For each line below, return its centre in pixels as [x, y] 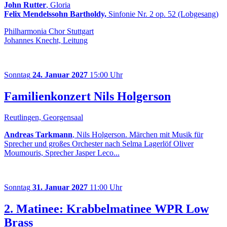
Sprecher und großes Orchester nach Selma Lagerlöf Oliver [99, 144]
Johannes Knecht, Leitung [46, 40]
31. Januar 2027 [60, 187]
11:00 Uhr [105, 187]
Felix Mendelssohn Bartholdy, [55, 14]
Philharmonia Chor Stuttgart [49, 31]
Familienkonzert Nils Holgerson [87, 96]
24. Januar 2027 [60, 74]
